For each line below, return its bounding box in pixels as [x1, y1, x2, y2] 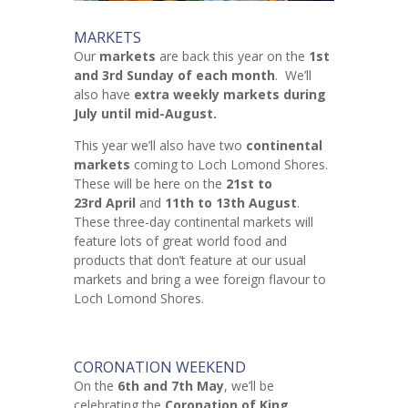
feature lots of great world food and [73, 231, 287, 250]
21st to [225, 174, 272, 192]
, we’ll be [223, 376, 274, 394]
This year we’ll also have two [73, 136, 246, 154]
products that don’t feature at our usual [73, 250, 306, 269]
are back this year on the [155, 46, 309, 65]
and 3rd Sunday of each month [73, 66, 275, 84]
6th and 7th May [117, 376, 224, 394]
